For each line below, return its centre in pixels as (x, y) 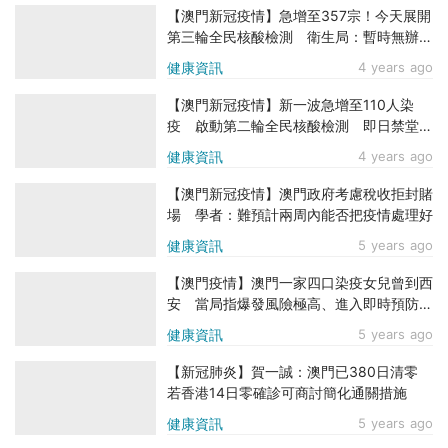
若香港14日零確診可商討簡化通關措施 (287, 393)
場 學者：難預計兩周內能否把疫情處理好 (300, 215)
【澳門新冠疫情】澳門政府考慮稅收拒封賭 (300, 194)
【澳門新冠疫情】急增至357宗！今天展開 (299, 16)
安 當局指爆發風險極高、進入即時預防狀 (300, 304)
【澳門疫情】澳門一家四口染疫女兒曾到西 (300, 283)
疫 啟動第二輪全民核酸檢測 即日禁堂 (293, 126)
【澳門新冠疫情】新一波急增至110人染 (290, 105)
